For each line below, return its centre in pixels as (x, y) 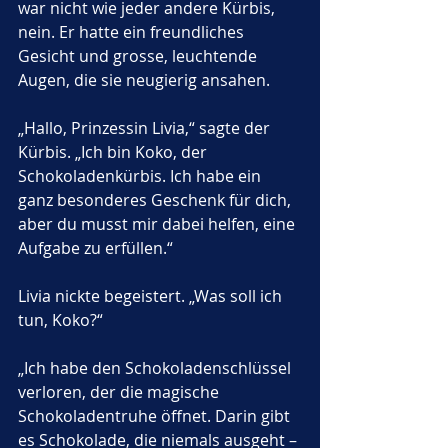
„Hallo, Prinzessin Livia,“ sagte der (146, 128)
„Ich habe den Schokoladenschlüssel (156, 368)
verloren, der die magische (120, 392)
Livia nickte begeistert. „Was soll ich (152, 296)
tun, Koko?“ (60, 320)
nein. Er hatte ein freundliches (133, 32)
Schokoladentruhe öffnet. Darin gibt (156, 416)
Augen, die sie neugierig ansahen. (144, 80)
